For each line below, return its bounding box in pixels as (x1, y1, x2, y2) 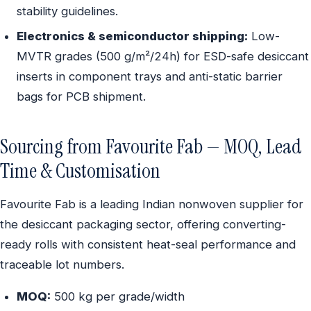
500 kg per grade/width (51, 289, 185, 304)
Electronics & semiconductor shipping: (17, 28, 248, 43)
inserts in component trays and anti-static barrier (17, 69, 283, 83)
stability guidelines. (17, 4, 118, 19)
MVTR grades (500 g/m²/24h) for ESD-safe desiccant (17, 49, 309, 63)
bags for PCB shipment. (17, 89, 146, 103)
